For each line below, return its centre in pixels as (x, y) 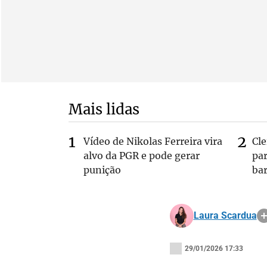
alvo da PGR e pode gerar (141, 156)
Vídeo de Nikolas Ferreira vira (153, 141)
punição (102, 170)
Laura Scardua (225, 215)
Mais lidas (104, 109)
